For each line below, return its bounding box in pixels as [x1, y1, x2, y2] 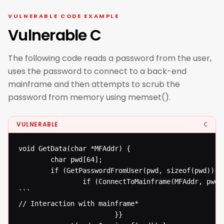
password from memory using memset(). [8, 91, 170, 103]
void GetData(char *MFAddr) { [18, 144, 130, 152]
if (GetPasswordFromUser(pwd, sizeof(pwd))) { [18, 166, 26, 174]
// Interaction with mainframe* [18, 199, 142, 207]
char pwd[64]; [18, 155, 26, 163]
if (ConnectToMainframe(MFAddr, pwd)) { [18, 177, 26, 185]
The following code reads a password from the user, [8, 52, 211, 64]
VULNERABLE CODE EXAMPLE [8, 12, 119, 20]
